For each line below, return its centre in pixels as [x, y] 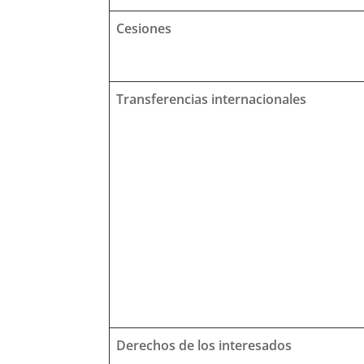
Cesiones [144, 28]
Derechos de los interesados [204, 345]
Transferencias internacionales [212, 99]
